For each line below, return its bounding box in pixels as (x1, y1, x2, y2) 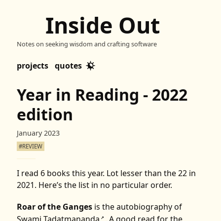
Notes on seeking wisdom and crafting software (17, 39, 157, 49)
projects (17, 60, 49, 71)
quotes (55, 60, 82, 71)
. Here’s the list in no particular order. (35, 180, 173, 190)
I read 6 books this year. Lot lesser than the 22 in (17, 168, 196, 179)
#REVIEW (19, 143, 43, 150)
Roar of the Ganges (17, 201, 93, 212)
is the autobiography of (92, 201, 183, 212)
